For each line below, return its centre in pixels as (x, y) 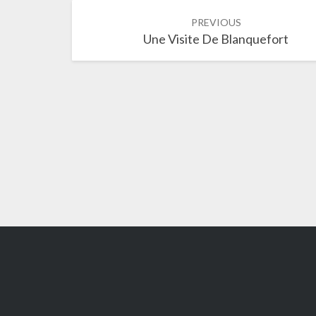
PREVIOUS (216, 22)
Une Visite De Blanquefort (216, 39)
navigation (124, 34)
